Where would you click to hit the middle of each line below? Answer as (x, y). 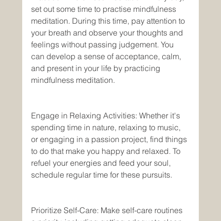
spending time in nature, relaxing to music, (107, 127)
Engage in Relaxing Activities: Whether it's (106, 115)
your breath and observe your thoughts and (108, 33)
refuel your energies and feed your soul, (102, 163)
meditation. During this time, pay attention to (109, 21)
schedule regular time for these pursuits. (102, 175)
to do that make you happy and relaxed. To (107, 151)
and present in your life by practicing (96, 68)
